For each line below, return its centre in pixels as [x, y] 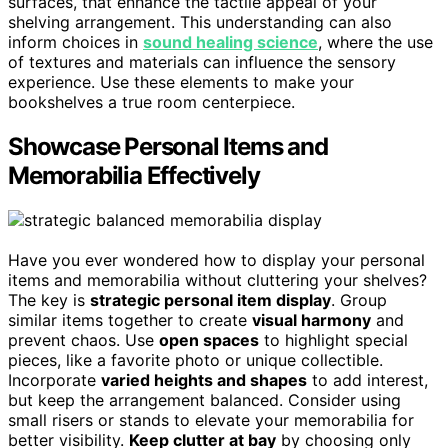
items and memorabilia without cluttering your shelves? [217, 279]
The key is [49, 299]
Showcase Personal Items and [168, 146]
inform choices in [75, 41]
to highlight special [333, 339]
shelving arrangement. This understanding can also [200, 21]
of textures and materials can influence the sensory [202, 61]
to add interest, [367, 379]
